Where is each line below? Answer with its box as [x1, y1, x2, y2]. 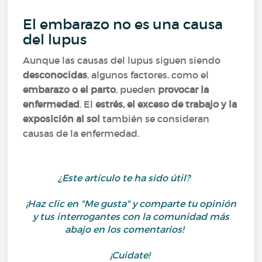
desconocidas [23, 69, 88, 81]
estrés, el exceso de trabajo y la [95, 98, 237, 110]
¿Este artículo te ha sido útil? [58, 172, 190, 184]
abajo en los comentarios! [64, 223, 184, 235]
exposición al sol [23, 113, 103, 125]
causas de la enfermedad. [23, 127, 142, 139]
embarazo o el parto [23, 84, 116, 95]
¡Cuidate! [110, 249, 150, 261]
